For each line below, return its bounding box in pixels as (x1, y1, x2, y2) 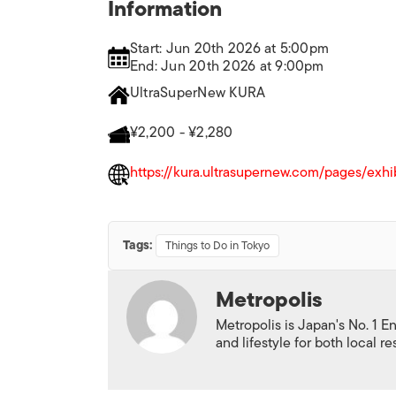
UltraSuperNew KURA (130, 81, 266, 104)
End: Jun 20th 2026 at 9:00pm (130, 55, 324, 78)
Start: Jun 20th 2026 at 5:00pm (130, 37, 330, 60)
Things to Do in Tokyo (165, 236, 270, 255)
